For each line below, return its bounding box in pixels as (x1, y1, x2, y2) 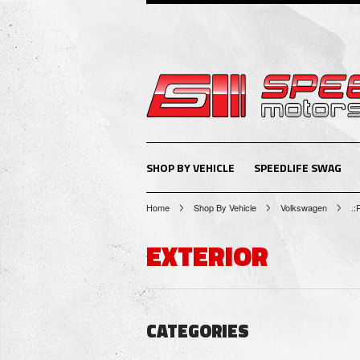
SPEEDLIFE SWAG (254, 159, 342, 176)
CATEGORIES (146, 317, 249, 345)
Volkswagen (280, 201, 327, 214)
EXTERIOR (146, 234, 268, 276)
